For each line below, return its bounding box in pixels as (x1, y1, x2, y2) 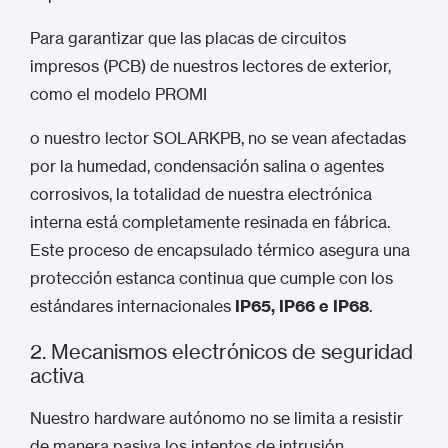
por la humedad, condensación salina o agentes (30, 156, 384, 176)
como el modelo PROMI (30, 84, 207, 104)
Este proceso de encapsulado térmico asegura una (30, 240, 410, 260)
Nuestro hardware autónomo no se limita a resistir (30, 408, 403, 428)
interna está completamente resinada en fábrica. (30, 212, 390, 232)
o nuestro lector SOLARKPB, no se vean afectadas (30, 128, 406, 148)
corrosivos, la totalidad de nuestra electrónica (30, 184, 372, 204)
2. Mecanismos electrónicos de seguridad (30, 339, 413, 364)
